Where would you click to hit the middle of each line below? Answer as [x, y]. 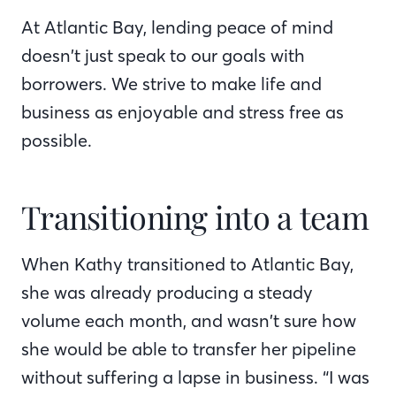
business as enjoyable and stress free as [183, 111]
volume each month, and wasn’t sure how [189, 320]
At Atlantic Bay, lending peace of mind [177, 27]
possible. [57, 140]
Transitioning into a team [195, 216]
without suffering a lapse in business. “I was [195, 377]
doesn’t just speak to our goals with [163, 55]
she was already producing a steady [167, 292]
